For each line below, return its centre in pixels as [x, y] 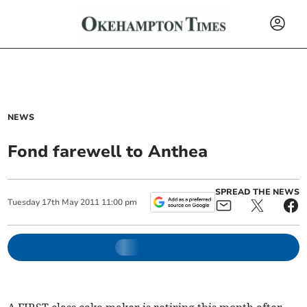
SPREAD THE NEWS [257, 192]
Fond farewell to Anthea [108, 151]
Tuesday [24, 202]
